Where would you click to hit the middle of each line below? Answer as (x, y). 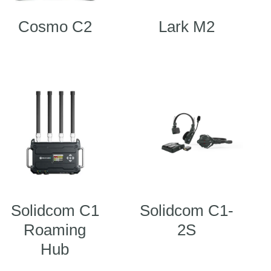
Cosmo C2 (55, 27)
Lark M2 (187, 27)
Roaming (55, 230)
